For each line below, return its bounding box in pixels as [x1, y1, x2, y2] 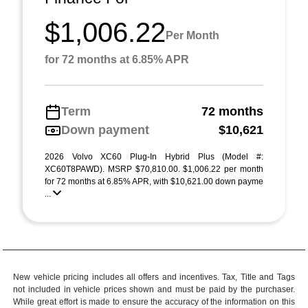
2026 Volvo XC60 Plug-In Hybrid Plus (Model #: [45, 152, 263, 162]
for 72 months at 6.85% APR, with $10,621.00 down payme [45, 177, 263, 186]
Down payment [61, 123, 149, 137]
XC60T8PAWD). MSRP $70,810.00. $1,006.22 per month [45, 164, 263, 174]
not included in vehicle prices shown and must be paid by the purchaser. [13, 285, 295, 294]
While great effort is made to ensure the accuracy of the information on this [13, 297, 295, 307]
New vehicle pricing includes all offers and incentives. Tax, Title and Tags [13, 272, 295, 282]
